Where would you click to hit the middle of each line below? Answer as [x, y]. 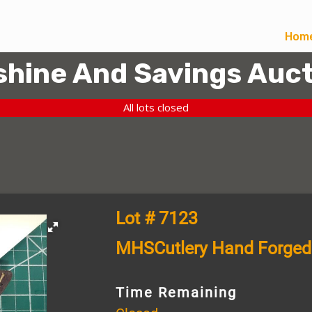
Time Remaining [176, 292]
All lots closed [156, 108]
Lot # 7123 [156, 218]
